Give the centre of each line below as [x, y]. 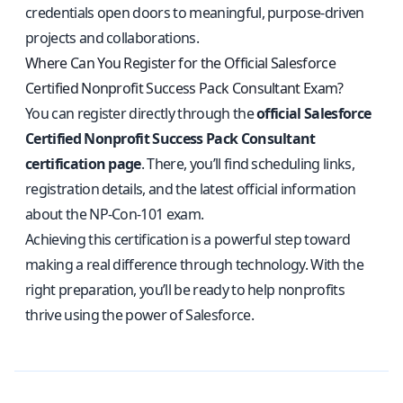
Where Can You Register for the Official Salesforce [181, 63]
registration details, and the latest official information [191, 189]
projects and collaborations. [112, 38]
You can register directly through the [141, 113]
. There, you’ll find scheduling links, [247, 164]
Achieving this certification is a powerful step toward [188, 239]
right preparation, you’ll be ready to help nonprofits [185, 290]
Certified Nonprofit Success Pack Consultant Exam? [184, 88]
